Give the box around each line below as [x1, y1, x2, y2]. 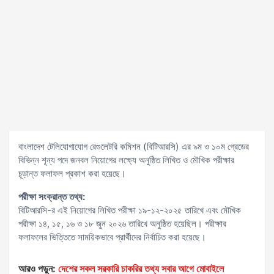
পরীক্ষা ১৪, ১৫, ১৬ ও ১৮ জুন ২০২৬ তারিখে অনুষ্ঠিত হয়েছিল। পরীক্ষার [18, 218, 226, 229]
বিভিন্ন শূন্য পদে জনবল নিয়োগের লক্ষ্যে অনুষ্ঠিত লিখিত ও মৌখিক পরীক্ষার [18, 154, 234, 166]
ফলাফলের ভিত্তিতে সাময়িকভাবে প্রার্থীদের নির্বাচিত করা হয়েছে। [18, 231, 206, 243]
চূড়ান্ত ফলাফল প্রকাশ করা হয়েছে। [18, 168, 126, 179]
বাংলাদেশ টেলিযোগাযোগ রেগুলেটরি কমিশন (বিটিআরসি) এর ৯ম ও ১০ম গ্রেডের [18, 141, 249, 152]
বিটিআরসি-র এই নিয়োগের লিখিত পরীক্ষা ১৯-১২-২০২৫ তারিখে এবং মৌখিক [18, 204, 241, 216]
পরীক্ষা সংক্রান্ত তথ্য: [18, 191, 86, 202]
